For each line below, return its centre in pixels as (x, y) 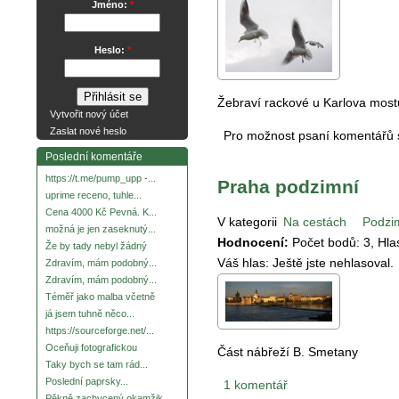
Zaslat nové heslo (88, 131)
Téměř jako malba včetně (100, 297)
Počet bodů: (326, 243)
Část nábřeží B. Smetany (288, 352)
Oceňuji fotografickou (91, 348)
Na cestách (315, 222)
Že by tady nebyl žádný (96, 246)
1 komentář (256, 385)
